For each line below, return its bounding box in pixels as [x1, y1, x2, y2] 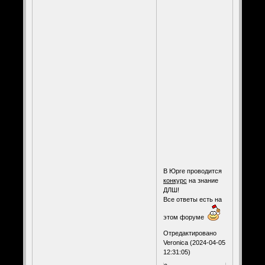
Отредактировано [163, 229, 216, 237]
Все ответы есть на [163, 195, 222, 203]
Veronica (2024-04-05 [163, 238, 225, 246]
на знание [186, 176, 218, 184]
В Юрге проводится [163, 167, 222, 174]
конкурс [163, 176, 187, 184]
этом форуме [163, 213, 208, 221]
